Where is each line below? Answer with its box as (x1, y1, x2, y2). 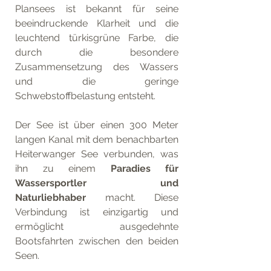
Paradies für (110, 162, 178, 174)
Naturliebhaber (15, 191, 86, 203)
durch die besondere (15, 46, 178, 58)
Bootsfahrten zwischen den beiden (15, 235, 178, 247)
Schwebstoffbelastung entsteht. (15, 90, 158, 102)
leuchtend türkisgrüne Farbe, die (15, 31, 178, 44)
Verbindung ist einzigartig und (15, 206, 178, 218)
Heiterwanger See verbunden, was (15, 148, 178, 160)
